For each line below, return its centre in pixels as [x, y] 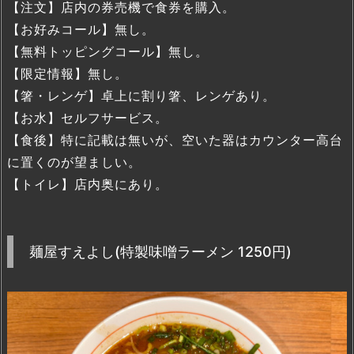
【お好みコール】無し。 [81, 30]
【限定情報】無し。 [68, 74]
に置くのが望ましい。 [74, 162]
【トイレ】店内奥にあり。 [88, 185]
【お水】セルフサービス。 [88, 118]
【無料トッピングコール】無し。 [108, 52]
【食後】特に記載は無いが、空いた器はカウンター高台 [175, 140]
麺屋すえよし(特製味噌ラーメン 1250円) [160, 252]
